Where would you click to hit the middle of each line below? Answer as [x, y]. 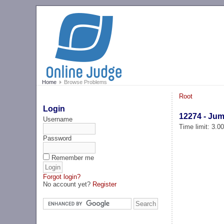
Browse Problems [84, 82]
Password [57, 138]
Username [58, 119]
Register [105, 184]
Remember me [73, 157]
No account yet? [68, 184]
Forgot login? [62, 176]
